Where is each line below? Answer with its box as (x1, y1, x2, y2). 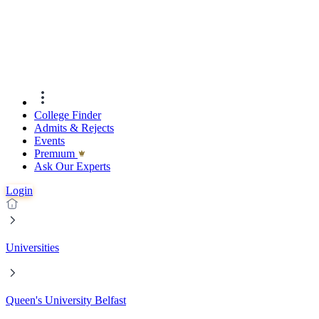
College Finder (34, 109, 101, 122)
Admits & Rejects (34, 122, 114, 135)
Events (34, 135, 65, 147)
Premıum (34, 147, 78, 160)
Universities (6, 241, 59, 254)
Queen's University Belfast (6, 294, 126, 307)
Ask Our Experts (34, 160, 110, 173)
